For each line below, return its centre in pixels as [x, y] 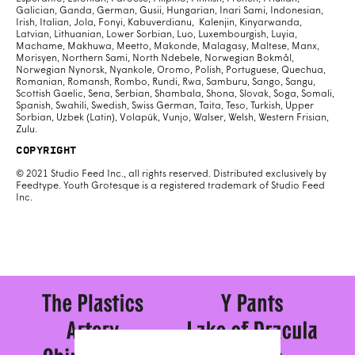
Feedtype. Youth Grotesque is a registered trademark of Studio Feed [170, 186]
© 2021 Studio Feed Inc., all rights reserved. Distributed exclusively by [171, 174]
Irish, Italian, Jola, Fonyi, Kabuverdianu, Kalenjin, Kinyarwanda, [159, 23]
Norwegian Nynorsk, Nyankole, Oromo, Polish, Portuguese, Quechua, [171, 70]
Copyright [46, 149]
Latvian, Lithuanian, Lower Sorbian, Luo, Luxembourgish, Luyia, [157, 34]
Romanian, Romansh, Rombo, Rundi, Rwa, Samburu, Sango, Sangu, [166, 82]
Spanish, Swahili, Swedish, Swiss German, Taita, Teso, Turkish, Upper [165, 106]
